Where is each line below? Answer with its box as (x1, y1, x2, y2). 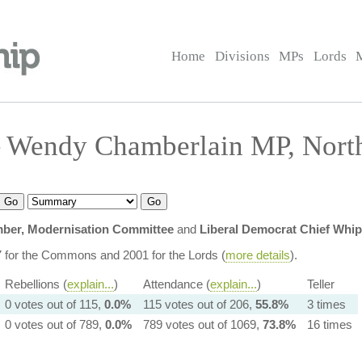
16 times (306, 318, 352, 331)
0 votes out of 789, (4, 318, 105, 331)
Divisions (214, 48, 270, 64)
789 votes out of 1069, (142, 318, 263, 331)
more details (225, 248, 290, 262)
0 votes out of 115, (4, 297, 104, 311)
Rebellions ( (4, 277, 67, 291)
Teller (306, 277, 335, 291)
